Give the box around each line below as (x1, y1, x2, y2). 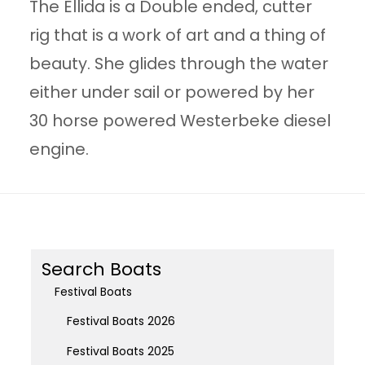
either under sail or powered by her (29, 80, 315, 103)
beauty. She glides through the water (29, 51, 329, 75)
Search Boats (42, 257, 162, 283)
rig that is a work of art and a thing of (29, 23, 327, 46)
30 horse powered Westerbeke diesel (29, 108, 332, 132)
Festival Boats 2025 (66, 342, 174, 359)
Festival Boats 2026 (66, 313, 175, 330)
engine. (29, 137, 90, 161)
